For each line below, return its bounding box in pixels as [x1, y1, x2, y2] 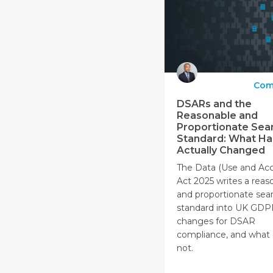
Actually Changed [177, 144, 266, 157]
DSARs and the [177, 98, 252, 110]
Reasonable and [177, 110, 258, 122]
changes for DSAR [177, 216, 256, 227]
